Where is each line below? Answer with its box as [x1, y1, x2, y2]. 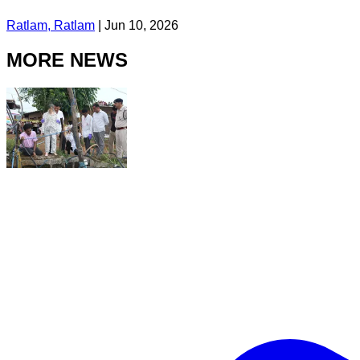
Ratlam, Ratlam [6, 18, 95, 32]
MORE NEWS [6, 48, 128, 71]
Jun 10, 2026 [104, 18, 178, 32]
